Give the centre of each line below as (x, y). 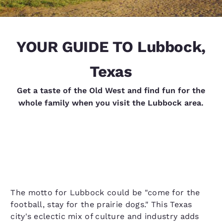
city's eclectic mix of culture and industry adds (105, 216)
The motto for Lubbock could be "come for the (105, 193)
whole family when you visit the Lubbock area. (111, 103)
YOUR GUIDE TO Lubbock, (111, 47)
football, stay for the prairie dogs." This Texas (101, 204)
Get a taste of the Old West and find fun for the (111, 90)
